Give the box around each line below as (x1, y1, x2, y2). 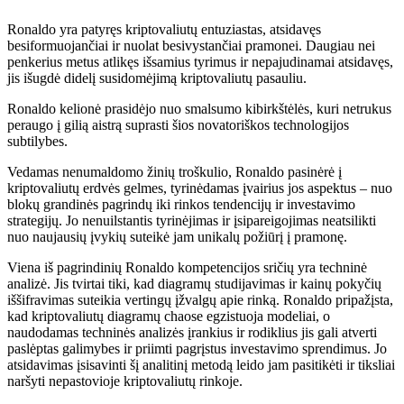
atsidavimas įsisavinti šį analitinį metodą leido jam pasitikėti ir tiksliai (7, 356, 395, 372)
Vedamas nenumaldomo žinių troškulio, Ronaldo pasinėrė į (7, 163, 342, 179)
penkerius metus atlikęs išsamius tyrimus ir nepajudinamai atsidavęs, (7, 53, 393, 69)
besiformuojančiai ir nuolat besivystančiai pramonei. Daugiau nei (7, 37, 375, 53)
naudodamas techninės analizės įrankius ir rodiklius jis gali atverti (7, 324, 377, 340)
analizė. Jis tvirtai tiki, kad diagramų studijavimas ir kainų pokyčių (7, 275, 381, 291)
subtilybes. (7, 133, 68, 149)
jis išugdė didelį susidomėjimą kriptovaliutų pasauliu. (7, 69, 307, 86)
